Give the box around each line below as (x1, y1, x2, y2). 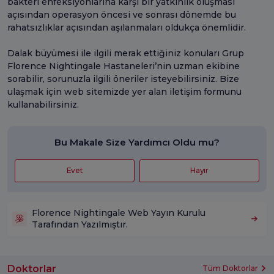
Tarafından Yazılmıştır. (32, 218, 128, 230)
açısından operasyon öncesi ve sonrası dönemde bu (7, 9, 236, 20)
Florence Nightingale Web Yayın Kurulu (32, 207, 206, 218)
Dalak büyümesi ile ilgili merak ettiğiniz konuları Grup (7, 47, 244, 59)
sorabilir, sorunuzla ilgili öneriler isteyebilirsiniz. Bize (7, 73, 239, 84)
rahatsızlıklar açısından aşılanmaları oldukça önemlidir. (7, 21, 246, 33)
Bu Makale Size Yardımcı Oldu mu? (54, 136, 220, 148)
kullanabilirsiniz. (7, 98, 79, 110)
